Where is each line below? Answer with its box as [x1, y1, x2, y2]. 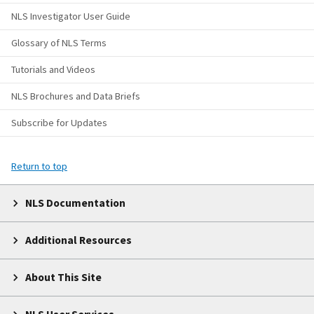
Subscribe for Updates [11, 116, 107, 130]
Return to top [11, 160, 67, 173]
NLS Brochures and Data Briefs [11, 90, 140, 103]
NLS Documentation [25, 196, 125, 210]
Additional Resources [25, 233, 132, 247]
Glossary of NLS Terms [11, 36, 107, 50]
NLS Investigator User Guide [11, 10, 130, 23]
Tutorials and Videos [11, 63, 95, 76]
